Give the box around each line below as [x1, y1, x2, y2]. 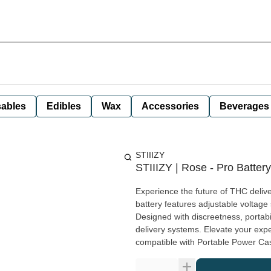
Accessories [142, 101, 199, 111]
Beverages [220, 101, 269, 111]
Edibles [47, 101, 81, 111]
